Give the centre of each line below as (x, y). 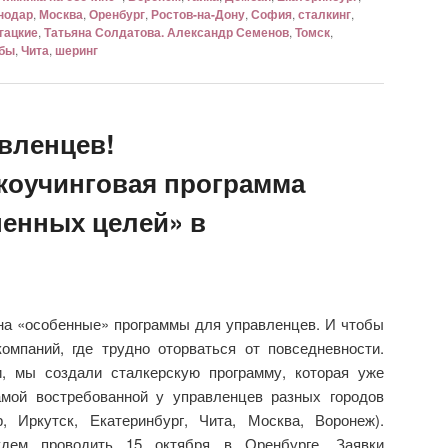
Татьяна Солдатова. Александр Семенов (166, 31)
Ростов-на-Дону (198, 13)
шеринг (76, 49)
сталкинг (324, 13)
